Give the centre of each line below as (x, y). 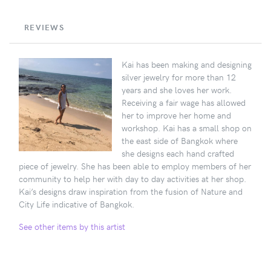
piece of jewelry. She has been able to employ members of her (135, 165)
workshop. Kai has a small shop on (187, 127)
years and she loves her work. (177, 89)
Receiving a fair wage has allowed (184, 102)
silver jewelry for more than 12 (179, 77)
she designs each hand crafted (178, 153)
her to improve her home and (176, 115)
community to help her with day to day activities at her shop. (132, 178)
